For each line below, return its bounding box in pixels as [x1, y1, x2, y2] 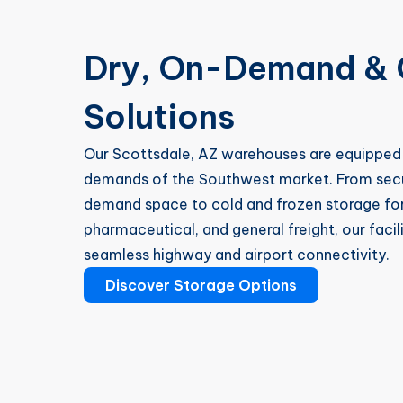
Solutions [84, 96, 235, 138]
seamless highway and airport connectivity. [84, 246, 390, 264]
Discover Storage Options [105, 276, 297, 294]
